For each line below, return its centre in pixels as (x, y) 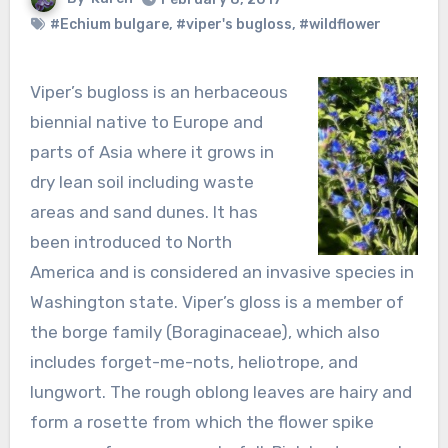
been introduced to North (130, 241)
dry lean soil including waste (141, 181)
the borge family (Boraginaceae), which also (204, 331)
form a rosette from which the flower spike (201, 421)
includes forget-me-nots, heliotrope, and (193, 361)
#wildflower (339, 24)
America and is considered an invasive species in (221, 271)
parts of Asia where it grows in (151, 151)
